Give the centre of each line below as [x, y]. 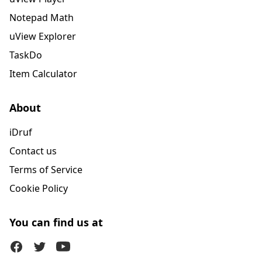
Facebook [30, 246]
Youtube [74, 246]
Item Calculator [43, 74]
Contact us [33, 151]
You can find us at [56, 222]
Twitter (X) [55, 246]
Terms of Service [46, 170]
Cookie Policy [39, 188]
